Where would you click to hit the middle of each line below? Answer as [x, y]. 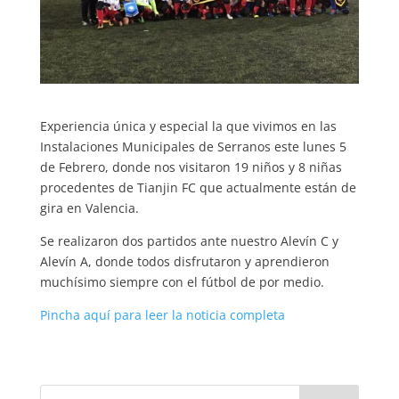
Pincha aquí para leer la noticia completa [162, 314]
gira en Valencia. [89, 208]
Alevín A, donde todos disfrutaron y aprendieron [184, 261]
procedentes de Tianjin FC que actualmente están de [198, 187]
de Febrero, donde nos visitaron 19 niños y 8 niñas [191, 167]
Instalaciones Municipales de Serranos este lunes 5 [193, 146]
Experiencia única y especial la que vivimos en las [188, 126]
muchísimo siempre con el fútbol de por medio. [182, 281]
